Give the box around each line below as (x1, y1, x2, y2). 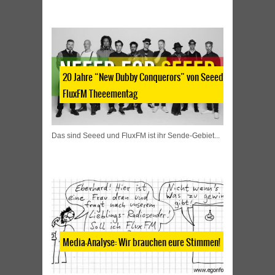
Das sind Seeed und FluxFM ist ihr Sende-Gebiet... (52, 131, 220, 141)
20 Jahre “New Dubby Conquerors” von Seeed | (63, 70, 227, 85)
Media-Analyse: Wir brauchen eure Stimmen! (63, 235, 220, 250)
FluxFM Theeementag (63, 87, 137, 101)
